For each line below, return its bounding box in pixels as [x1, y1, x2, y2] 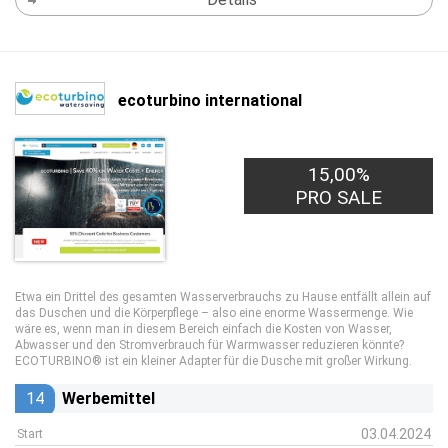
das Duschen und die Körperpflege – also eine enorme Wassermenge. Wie [15, 306, 413, 320]
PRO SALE [295, 186, 383, 209]
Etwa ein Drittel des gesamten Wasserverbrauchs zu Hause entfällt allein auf [15, 290, 431, 304]
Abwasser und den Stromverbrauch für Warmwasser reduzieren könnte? [15, 338, 404, 352]
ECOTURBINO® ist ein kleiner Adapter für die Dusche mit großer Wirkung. [15, 354, 412, 368]
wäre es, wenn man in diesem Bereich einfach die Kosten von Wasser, [15, 322, 392, 336]
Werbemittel [62, 389, 155, 408]
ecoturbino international [118, 90, 302, 110]
